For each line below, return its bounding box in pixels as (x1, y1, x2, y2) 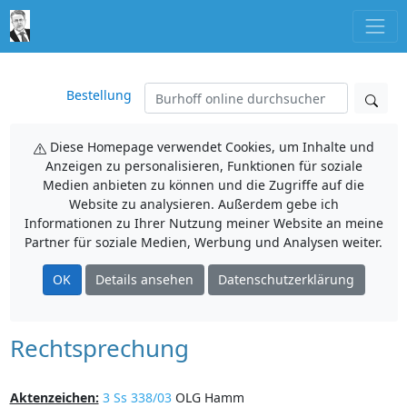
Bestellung (66, 86, 132, 104)
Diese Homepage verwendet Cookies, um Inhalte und (45, 138, 374, 155)
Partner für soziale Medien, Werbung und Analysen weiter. (25, 233, 382, 251)
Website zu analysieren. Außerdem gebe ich (68, 195, 339, 213)
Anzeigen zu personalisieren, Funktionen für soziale (45, 157, 362, 174)
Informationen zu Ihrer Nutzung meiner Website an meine (24, 214, 383, 232)
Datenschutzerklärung (218, 271, 354, 289)
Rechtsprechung (9, 331, 189, 364)
